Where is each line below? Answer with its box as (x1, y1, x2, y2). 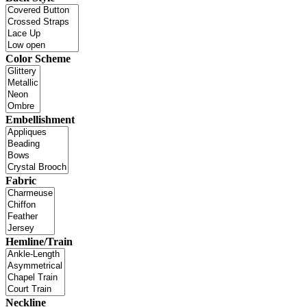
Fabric (5, 174, 36, 186)
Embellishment (5, 113, 75, 125)
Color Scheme (5, 52, 71, 64)
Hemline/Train (5, 235, 73, 247)
